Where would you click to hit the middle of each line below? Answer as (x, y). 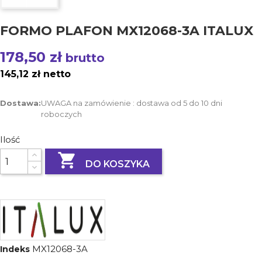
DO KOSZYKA (118, 164)
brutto (85, 58)
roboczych (61, 114)
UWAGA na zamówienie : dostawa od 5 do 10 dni (132, 103)
